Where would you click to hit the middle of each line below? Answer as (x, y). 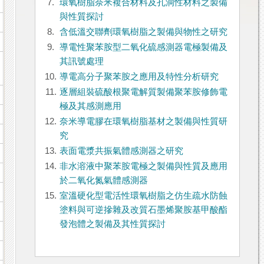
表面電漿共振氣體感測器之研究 (121, 151)
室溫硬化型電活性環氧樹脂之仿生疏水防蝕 (143, 196)
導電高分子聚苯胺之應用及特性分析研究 (139, 77)
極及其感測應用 (90, 106)
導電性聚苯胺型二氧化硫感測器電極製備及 (143, 47)
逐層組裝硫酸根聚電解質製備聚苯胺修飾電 (143, 92)
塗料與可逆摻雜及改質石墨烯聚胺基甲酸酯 (143, 210)
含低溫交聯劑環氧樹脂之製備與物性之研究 (143, 32)
